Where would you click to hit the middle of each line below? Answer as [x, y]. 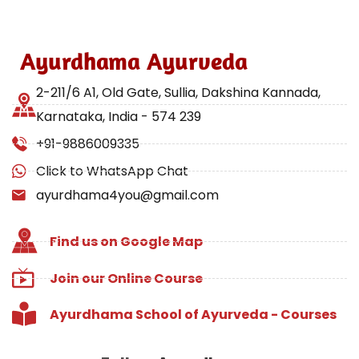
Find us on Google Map [126, 242]
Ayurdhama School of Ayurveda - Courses [193, 314]
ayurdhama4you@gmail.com [127, 195]
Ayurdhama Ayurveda [134, 61]
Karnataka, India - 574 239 [119, 116]
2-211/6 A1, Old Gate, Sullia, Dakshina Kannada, [178, 92]
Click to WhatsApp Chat [112, 171]
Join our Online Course [126, 278]
